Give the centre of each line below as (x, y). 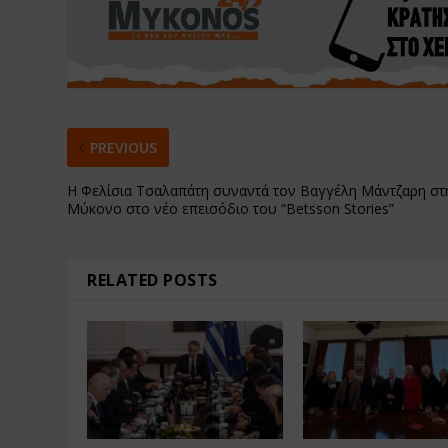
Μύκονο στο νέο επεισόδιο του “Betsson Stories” (231, 209)
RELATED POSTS (152, 280)
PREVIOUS (124, 148)
